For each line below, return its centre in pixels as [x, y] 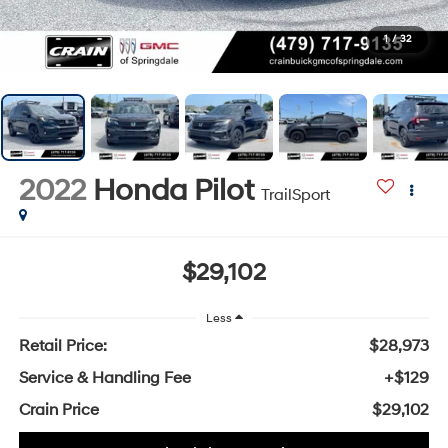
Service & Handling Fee [104, 378]
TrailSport [295, 194]
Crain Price [58, 410]
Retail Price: [62, 346]
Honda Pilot [173, 190]
